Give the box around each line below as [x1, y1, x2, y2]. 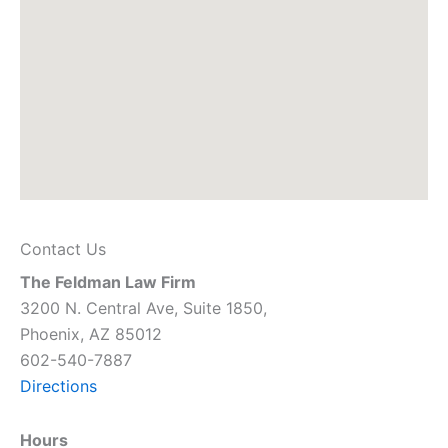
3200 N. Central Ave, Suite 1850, [20, 298, 267, 318]
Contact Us [20, 239, 106, 259]
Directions [20, 376, 97, 396]
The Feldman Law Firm [20, 272, 196, 292]
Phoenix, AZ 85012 [20, 324, 162, 344]
